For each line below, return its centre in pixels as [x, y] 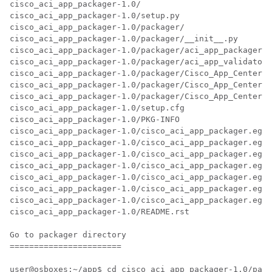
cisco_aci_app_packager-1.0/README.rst [100, 212]
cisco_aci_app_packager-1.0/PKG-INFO [95, 119]
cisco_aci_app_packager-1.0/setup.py [95, 15]
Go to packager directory [68, 235]
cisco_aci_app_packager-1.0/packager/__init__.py [124, 39]
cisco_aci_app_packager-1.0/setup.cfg [97, 108]
